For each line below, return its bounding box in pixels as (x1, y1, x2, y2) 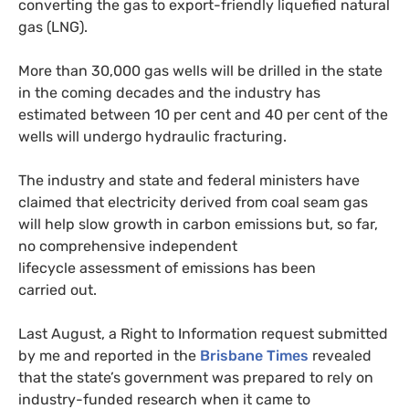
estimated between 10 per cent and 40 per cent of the (18, 106, 388, 124)
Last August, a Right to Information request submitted (18, 325, 388, 343)
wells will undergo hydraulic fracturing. (18, 128, 287, 146)
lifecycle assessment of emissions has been (18, 259, 316, 278)
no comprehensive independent (18, 237, 237, 256)
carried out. (18, 281, 97, 299)
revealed (309, 347, 372, 365)
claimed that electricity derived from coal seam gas (18, 194, 368, 212)
